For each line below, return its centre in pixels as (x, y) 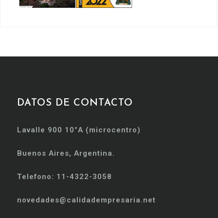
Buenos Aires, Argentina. (66, 153)
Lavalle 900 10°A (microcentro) (79, 130)
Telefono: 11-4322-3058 (64, 176)
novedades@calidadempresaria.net (86, 200)
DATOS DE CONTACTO (75, 103)
